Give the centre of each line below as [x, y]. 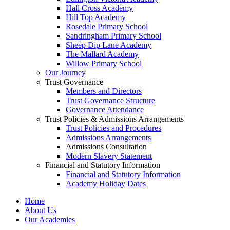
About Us [41, 210]
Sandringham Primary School [113, 35]
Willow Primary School [104, 63]
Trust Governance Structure [110, 100]
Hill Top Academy [96, 17]
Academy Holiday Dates [106, 183]
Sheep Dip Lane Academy [109, 45]
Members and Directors [104, 91]
